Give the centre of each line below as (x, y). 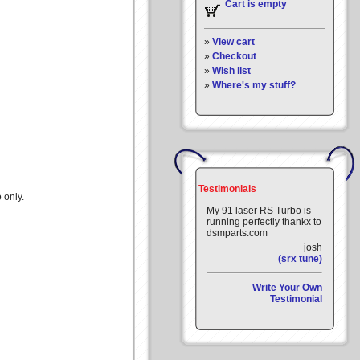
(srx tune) (300, 259)
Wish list (231, 71)
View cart (233, 42)
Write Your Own (287, 288)
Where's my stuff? (254, 85)
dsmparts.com (237, 233)
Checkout (234, 56)
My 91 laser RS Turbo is (259, 211)
